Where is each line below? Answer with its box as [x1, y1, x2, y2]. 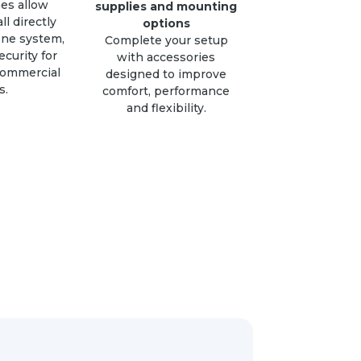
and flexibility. [126, 101, 206, 116]
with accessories [117, 50, 216, 65]
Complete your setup [104, 33, 228, 48]
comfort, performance [102, 84, 230, 99]
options [142, 16, 190, 31]
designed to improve [106, 67, 227, 82]
